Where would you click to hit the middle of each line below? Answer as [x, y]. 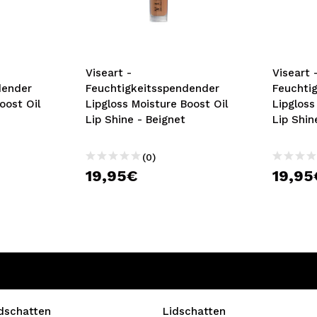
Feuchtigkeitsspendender [152, 88]
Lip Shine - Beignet [135, 120]
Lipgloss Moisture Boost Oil [156, 104]
